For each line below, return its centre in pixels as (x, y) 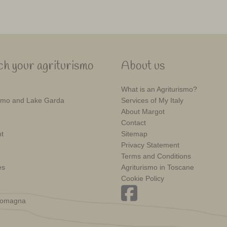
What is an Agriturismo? (159, 89)
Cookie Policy (143, 179)
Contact (134, 123)
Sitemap (134, 134)
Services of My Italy (152, 101)
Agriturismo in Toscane (158, 167)
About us (143, 67)
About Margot (143, 112)
